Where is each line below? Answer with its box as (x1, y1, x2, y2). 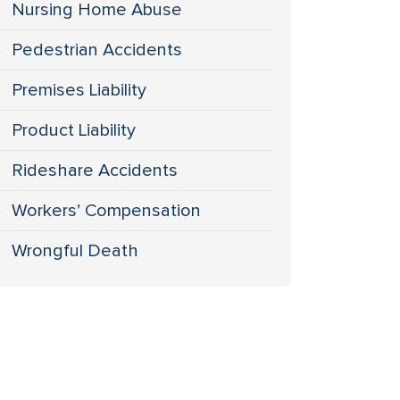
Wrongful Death (12, 242, 139, 260)
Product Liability (12, 121, 137, 139)
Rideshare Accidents (12, 162, 179, 179)
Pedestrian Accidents (12, 41, 183, 59)
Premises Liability (12, 81, 147, 99)
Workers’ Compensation (12, 202, 202, 220)
